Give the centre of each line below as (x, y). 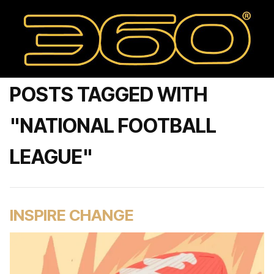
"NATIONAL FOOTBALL (113, 126)
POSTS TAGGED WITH (109, 94)
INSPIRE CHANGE (72, 215)
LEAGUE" (51, 157)
